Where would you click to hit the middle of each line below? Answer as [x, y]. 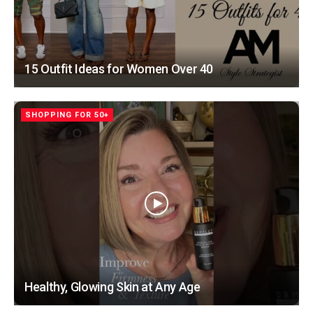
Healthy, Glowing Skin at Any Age [112, 286]
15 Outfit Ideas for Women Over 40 [119, 68]
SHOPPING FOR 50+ [67, 115]
